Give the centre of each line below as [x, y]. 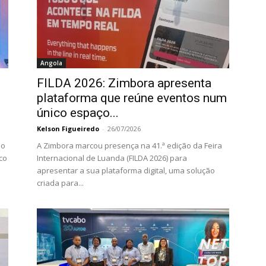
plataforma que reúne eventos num [132, 98]
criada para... [60, 183]
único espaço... [78, 113]
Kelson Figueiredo [68, 129]
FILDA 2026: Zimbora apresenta [124, 83]
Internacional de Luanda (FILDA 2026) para [112, 158]
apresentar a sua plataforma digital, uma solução [126, 170]
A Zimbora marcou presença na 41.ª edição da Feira [129, 145]
